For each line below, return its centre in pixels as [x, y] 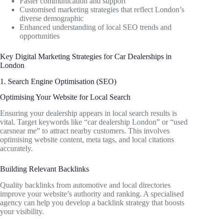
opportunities [40, 36]
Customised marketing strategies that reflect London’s [102, 9]
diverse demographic [52, 18]
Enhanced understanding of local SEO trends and [96, 27]
